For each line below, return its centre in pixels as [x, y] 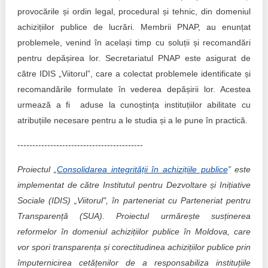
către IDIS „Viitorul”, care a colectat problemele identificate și [134, 74]
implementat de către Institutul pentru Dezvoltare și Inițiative [134, 185]
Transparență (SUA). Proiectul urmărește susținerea [134, 216]
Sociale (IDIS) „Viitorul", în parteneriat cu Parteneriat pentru [134, 200]
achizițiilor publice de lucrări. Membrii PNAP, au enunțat [134, 27]
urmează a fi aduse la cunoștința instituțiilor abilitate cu [134, 105]
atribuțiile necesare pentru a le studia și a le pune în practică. [132, 120]
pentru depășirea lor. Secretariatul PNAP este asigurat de [134, 58]
